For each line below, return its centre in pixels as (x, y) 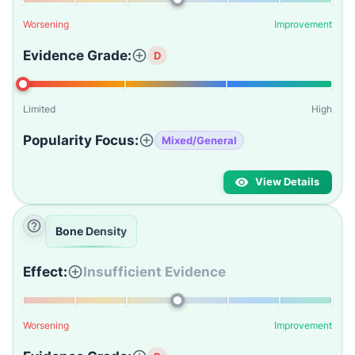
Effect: (45, 272)
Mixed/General (199, 140)
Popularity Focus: (81, 140)
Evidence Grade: (77, 55)
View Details (287, 182)
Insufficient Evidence (155, 272)
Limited (39, 109)
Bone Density (91, 231)
